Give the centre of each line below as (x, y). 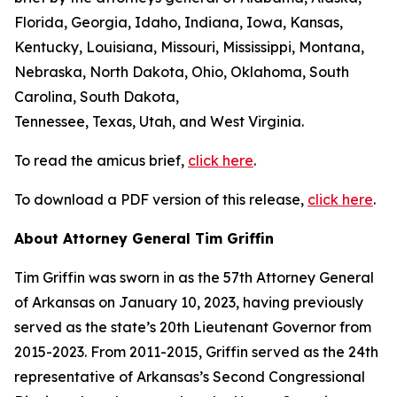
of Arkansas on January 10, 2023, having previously (189, 302)
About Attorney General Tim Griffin (144, 238)
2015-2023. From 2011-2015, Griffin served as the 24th (196, 352)
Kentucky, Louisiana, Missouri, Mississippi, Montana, (189, 47)
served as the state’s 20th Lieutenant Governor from (193, 327)
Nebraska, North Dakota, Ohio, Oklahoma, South (182, 72)
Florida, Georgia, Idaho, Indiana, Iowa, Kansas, (179, 22)
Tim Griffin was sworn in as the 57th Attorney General (194, 277)
